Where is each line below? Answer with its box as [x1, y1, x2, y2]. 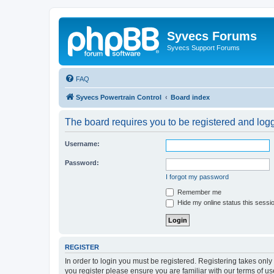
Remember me [176, 188, 221, 196]
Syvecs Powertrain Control [76, 93, 161, 101]
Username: [65, 139, 100, 147]
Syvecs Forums [167, 29, 257, 43]
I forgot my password [166, 172, 229, 180]
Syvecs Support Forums [167, 44, 240, 51]
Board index [171, 93, 210, 101]
